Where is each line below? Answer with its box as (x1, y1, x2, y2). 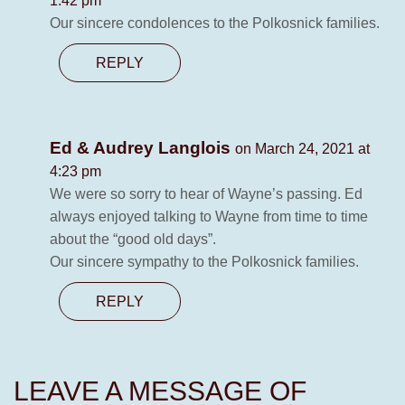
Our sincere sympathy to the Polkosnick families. (50, 254, 359, 270)
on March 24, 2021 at (235, 141, 370, 157)
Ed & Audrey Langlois (50, 138, 235, 158)
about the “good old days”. (50, 231, 216, 248)
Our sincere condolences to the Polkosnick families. (50, 15, 380, 32)
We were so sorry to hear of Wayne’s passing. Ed (50, 186, 363, 202)
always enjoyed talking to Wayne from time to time (50, 209, 368, 225)
